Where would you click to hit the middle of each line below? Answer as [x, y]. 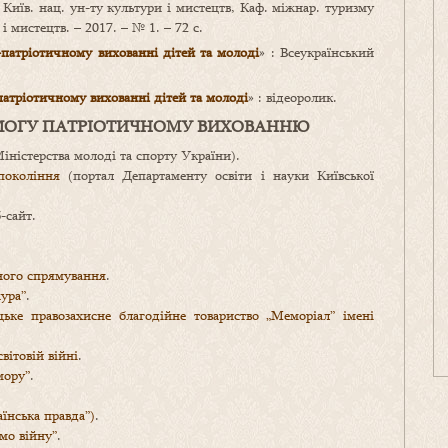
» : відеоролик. [292, 97]
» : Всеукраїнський [317, 52]
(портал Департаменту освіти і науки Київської [217, 175]
